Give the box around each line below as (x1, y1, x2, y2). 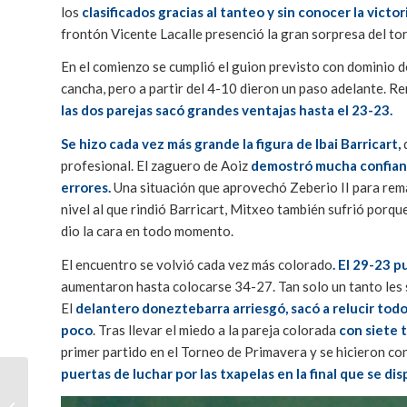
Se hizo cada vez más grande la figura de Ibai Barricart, (61, 135, 403, 153)
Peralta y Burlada (32, 372, 123, 387)
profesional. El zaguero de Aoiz (61, 157, 251, 174)
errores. (61, 179, 111, 196)
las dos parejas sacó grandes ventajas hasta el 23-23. (61, 102, 392, 119)
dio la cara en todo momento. (61, 223, 233, 240)
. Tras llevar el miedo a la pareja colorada (93, 321, 339, 338)
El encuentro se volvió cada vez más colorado (61, 255, 333, 273)
